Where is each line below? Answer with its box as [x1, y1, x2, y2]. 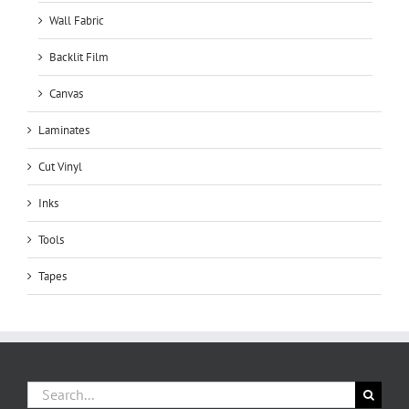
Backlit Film [49, 48, 109, 65]
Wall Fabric [49, 12, 104, 28]
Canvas [49, 85, 83, 101]
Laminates [38, 121, 89, 138]
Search [26, 381, 60, 397]
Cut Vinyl [38, 158, 82, 174]
